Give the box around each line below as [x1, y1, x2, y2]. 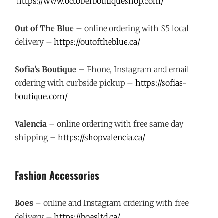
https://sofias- [135, 78, 187, 88]
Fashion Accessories [15, 167, 99, 182]
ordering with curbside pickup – [15, 78, 135, 88]
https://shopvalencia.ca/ [58, 132, 145, 142]
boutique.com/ [15, 91, 68, 101]
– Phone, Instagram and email [76, 64, 189, 74]
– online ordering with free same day [47, 119, 183, 128]
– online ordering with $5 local [74, 23, 189, 33]
